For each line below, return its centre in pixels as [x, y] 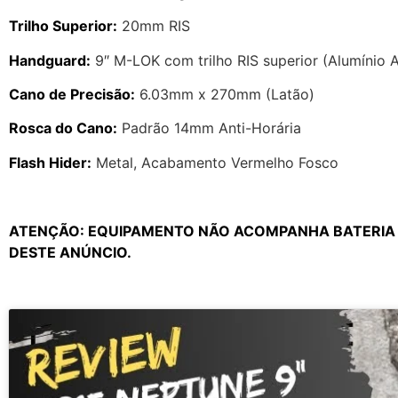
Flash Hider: [50, 162]
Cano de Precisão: [72, 95]
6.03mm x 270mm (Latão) [225, 95]
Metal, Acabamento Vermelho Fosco [215, 162]
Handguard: [50, 60]
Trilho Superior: [63, 26]
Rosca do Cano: [63, 128]
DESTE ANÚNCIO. [70, 252]
